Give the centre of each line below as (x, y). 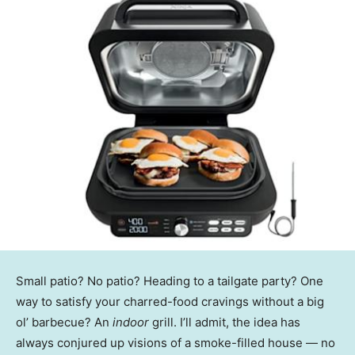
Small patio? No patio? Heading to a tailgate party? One (170, 281)
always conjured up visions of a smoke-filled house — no (176, 343)
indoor (131, 323)
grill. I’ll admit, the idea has (225, 323)
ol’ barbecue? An (64, 323)
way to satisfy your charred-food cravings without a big (170, 302)
